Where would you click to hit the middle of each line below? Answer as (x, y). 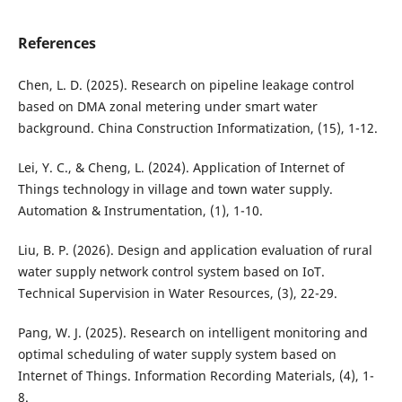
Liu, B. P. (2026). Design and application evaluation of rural (195, 250)
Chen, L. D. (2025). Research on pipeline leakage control (186, 85)
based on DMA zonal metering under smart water (167, 107)
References (57, 44)
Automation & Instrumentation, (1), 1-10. (140, 211)
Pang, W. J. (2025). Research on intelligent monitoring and (192, 333)
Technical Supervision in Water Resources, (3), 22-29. (177, 293)
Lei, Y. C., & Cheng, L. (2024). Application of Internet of (181, 168)
